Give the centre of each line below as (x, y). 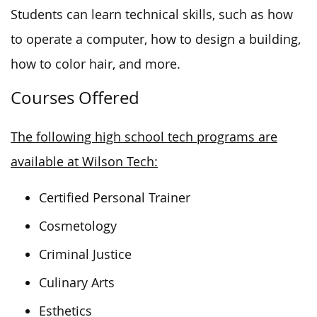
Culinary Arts (77, 282)
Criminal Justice (85, 254)
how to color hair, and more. (96, 64)
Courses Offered (75, 97)
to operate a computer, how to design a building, (156, 39)
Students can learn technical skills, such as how (152, 14)
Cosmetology (78, 226)
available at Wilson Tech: (84, 161)
